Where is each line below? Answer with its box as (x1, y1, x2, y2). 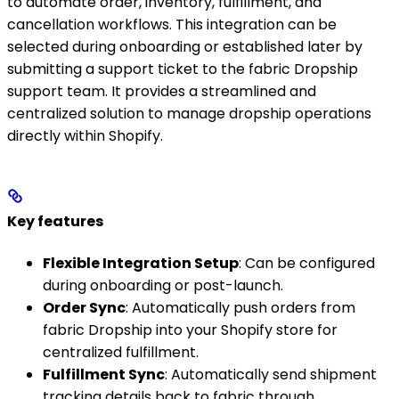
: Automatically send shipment (165, 363, 377, 385)
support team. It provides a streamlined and (7, 81, 316, 102)
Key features (7, 211, 103, 232)
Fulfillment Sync (43, 363, 165, 385)
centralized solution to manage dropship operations (7, 103, 371, 125)
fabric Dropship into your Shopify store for (43, 319, 338, 340)
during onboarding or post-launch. (43, 274, 283, 296)
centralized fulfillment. (43, 341, 199, 362)
